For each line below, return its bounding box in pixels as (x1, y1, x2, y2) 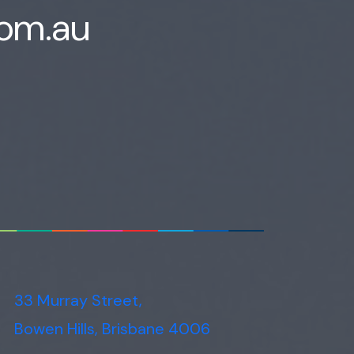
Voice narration (141, 5, 232, 22)
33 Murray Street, (14, 290, 142, 311)
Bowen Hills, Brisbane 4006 (14, 318, 210, 339)
